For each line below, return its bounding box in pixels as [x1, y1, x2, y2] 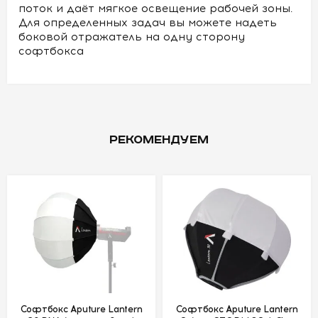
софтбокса [18, 45, 84, 57]
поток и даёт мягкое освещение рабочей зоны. [18, 2, 292, 15]
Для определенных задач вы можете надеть [18, 16, 277, 29]
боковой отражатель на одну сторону [18, 31, 245, 43]
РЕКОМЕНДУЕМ [109, 133, 209, 147]
